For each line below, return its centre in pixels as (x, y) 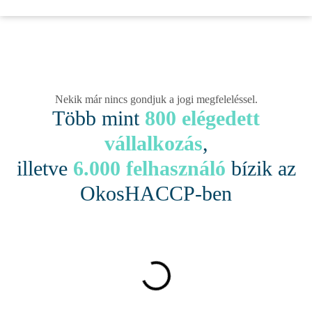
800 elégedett (202, 118)
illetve (45, 169)
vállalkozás (153, 143)
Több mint (99, 118)
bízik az (260, 169)
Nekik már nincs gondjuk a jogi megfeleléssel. (156, 100)
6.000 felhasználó (149, 169)
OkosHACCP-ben (156, 194)
